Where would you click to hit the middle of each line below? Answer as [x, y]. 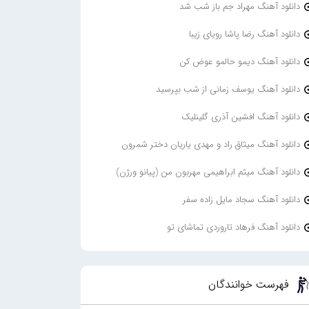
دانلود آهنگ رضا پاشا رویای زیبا [244, 34]
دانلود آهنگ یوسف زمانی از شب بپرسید [228, 89]
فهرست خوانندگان [249, 285]
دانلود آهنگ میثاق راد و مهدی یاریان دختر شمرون [210, 144]
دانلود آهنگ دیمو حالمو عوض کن [239, 61]
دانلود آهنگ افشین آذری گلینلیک [240, 117]
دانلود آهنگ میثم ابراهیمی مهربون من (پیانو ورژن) [208, 172]
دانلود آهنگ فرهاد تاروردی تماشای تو [233, 227]
